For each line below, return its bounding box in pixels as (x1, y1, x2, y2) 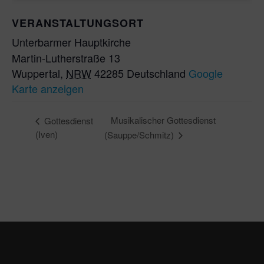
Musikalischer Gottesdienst (110, 114, 216, 127)
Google (189, 65, 223, 81)
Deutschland (127, 65, 186, 81)
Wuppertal (12, 65, 60, 81)
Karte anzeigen (12, 80, 84, 96)
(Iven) (35, 128, 58, 141)
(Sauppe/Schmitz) (104, 128, 176, 141)
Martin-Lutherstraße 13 (12, 49, 120, 65)
